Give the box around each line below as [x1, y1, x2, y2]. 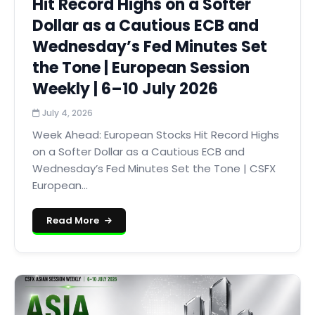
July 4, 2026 [40, 107, 93, 119]
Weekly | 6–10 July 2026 [32, 78, 218, 100]
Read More [46, 214, 101, 227]
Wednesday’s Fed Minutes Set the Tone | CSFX [32, 161, 276, 176]
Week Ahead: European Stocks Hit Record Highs [32, 127, 279, 142]
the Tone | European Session [32, 57, 250, 79]
